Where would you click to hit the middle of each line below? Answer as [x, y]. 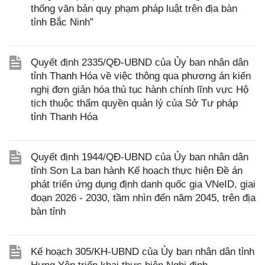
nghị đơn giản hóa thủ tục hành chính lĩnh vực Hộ [140, 90]
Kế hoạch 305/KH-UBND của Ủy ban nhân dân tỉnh [143, 252]
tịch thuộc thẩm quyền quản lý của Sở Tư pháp [134, 103]
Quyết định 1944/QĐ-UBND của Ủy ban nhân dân [140, 157]
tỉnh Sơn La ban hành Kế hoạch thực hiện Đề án [137, 171]
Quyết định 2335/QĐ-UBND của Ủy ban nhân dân [140, 62]
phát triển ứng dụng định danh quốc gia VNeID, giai [143, 184]
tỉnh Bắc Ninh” [62, 22]
